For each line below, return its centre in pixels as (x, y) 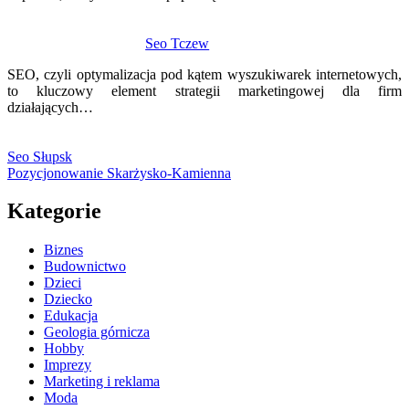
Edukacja (71, 316)
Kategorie (54, 211)
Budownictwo (85, 267)
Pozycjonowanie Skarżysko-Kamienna (119, 173)
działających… (50, 107)
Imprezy (68, 365)
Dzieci (63, 283)
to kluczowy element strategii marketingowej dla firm (204, 90)
